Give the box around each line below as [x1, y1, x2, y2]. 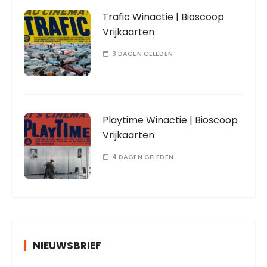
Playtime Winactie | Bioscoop [103, 113, 238, 128]
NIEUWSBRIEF [33, 238, 102, 253]
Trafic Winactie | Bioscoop [103, 10, 225, 24]
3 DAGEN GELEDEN [111, 49, 173, 59]
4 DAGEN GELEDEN [111, 152, 173, 162]
